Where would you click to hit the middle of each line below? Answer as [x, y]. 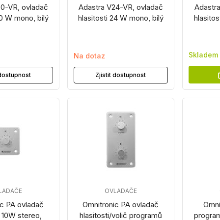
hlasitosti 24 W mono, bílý [121, 18]
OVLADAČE [121, 191]
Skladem [204, 55]
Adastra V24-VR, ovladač [121, 7]
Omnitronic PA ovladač [121, 205]
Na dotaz [89, 56]
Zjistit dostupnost [121, 75]
